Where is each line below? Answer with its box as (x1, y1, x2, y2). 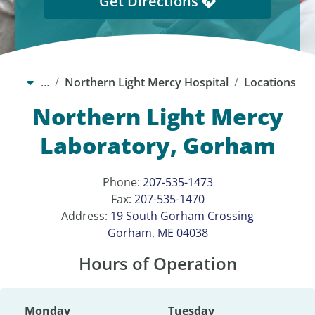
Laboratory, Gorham (39, 130, 276, 161)
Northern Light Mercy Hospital (64, 75, 229, 91)
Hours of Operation (78, 252, 237, 276)
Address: (61, 208, 110, 224)
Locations (243, 75, 296, 91)
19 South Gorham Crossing (110, 208, 254, 224)
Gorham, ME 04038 (107, 225, 208, 241)
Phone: (102, 174, 143, 191)
